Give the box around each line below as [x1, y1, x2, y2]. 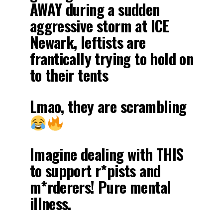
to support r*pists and [29, 159, 161, 182]
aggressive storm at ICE [29, 14, 169, 37]
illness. [29, 192, 71, 215]
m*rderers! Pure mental [29, 175, 171, 198]
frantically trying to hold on [29, 47, 194, 70]
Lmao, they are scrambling [29, 95, 187, 117]
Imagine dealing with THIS [29, 142, 184, 165]
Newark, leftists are [29, 30, 146, 53]
